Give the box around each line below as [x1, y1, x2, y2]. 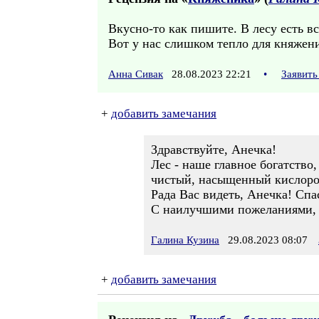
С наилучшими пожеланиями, [151, 202, 316, 216]
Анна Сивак [108, 68, 163, 80]
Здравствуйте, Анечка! [151, 142, 276, 157]
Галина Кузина [151, 234, 219, 246]
